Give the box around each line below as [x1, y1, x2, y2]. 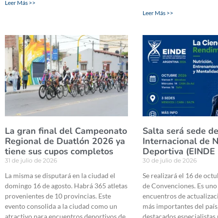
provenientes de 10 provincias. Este [5, 192, 111, 200]
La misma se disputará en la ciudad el [5, 171, 115, 180]
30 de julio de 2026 [143, 157, 197, 164]
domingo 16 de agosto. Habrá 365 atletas [5, 182, 127, 190]
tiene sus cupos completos [5, 145, 113, 158]
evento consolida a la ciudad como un [5, 202, 117, 211]
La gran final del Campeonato [5, 125, 127, 137]
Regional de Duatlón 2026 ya [5, 135, 125, 147]
